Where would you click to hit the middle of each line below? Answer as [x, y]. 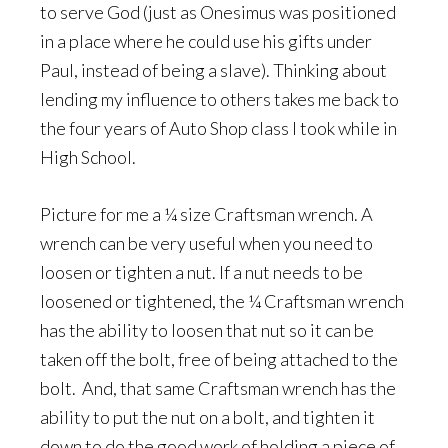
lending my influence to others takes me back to [219, 99]
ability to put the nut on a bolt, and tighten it [207, 417]
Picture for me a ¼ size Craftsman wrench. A [206, 214]
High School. [88, 157]
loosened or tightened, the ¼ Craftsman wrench [222, 301]
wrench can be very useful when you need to [206, 243]
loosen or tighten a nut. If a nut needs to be [201, 272]
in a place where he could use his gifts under [206, 41]
